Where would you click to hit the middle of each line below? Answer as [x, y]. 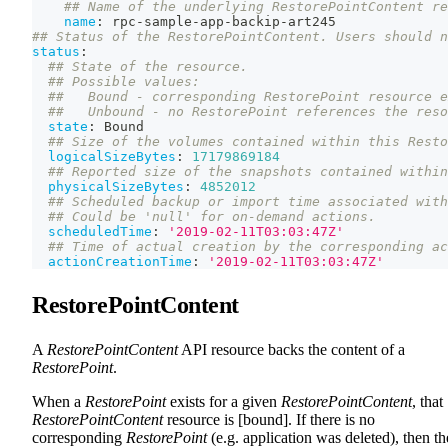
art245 [312, 22]
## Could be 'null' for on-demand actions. [212, 217]
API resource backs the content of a [291, 350]
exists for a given [223, 402]
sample [168, 22]
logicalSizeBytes [112, 157]
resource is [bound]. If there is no [269, 420]
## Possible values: [124, 82]
